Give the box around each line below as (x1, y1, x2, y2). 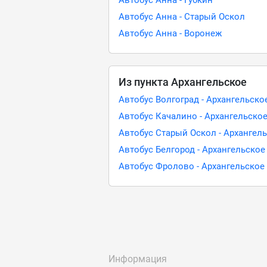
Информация (108, 253, 167, 265)
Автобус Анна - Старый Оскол (119, 11, 245, 22)
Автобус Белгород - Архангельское (119, 144, 265, 155)
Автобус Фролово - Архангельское (119, 161, 265, 172)
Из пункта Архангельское (119, 76, 247, 88)
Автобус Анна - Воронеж (119, 28, 222, 39)
